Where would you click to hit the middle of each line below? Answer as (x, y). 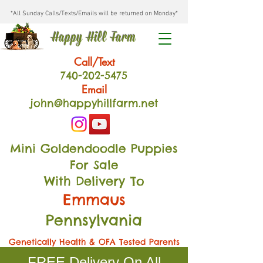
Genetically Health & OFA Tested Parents (94, 242)
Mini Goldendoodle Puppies (94, 148)
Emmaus (94, 200)
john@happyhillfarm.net (94, 103)
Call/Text (94, 62)
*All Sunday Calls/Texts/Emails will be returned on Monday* (94, 14)
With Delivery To (94, 181)
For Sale (94, 165)
